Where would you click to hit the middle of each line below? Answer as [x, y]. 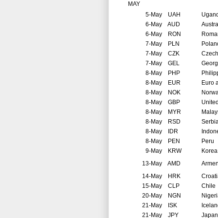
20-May [152, 196]
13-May [152, 164]
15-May [152, 186]
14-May [152, 176]
